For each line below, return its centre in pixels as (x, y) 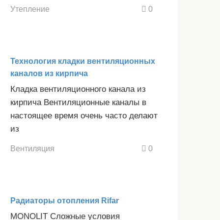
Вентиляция (32, 149)
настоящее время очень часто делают (84, 115)
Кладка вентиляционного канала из (78, 89)
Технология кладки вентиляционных (83, 61)
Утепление (30, 9)
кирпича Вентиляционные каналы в (78, 102)
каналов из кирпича (49, 73)
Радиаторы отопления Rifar (65, 201)
